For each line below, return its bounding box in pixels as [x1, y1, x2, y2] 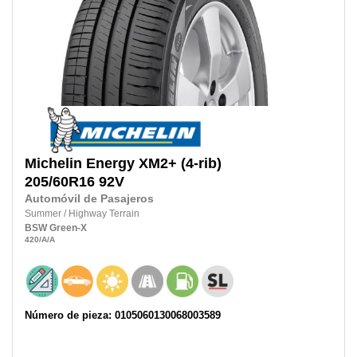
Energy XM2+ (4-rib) [86, 155, 222, 172]
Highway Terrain [69, 208, 139, 220]
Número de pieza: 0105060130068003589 [25, 309, 221, 321]
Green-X [49, 222, 87, 234]
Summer [25, 208, 64, 220]
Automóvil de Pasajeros [25, 193, 154, 206]
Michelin [25, 155, 82, 172]
